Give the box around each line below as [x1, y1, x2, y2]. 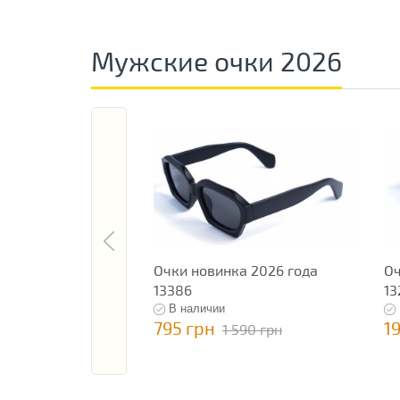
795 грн [154, 317, 215, 339]
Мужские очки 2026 [91, 45, 342, 78]
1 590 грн [222, 321, 282, 338]
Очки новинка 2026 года [154, 262, 318, 279]
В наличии [169, 302, 225, 316]
